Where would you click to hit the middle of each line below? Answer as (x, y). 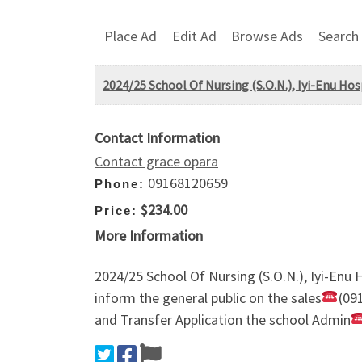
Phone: (120, 184)
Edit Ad (194, 36)
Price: (116, 210)
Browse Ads (267, 36)
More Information (149, 236)
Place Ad (130, 36)
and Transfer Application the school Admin (223, 319)
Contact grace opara (156, 162)
